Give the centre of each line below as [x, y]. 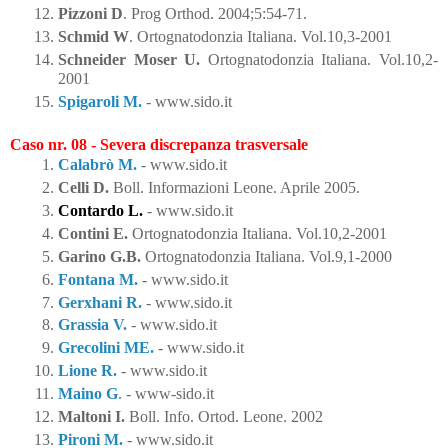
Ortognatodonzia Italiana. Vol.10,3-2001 [264, 36]
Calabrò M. [97, 164]
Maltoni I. [93, 417]
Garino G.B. [99, 256]
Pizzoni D [90, 13]
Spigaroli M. [100, 101]
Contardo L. [100, 210]
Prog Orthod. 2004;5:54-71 [217, 13]
